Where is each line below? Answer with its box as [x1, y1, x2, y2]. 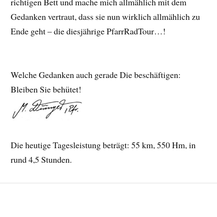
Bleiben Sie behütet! [11, 83, 82, 95]
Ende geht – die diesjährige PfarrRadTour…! [11, 25, 166, 37]
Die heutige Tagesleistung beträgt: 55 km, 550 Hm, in [11, 139, 196, 151]
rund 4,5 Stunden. [11, 153, 72, 165]
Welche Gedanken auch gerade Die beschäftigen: [11, 68, 181, 80]
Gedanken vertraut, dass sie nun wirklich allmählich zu [11, 10, 201, 22]
